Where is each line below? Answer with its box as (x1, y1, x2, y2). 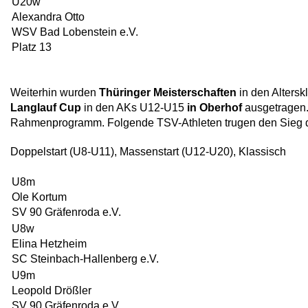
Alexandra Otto (12, 11, 85, 23)
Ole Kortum (12, 191, 67, 203)
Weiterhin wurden (10, 87, 99, 98)
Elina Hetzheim (12, 238, 87, 250)
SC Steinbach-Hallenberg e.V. (12, 253, 159, 265)
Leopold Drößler (12, 285, 91, 296)
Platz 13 (12, 41, 52, 53)
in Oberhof (184, 102, 242, 113)
